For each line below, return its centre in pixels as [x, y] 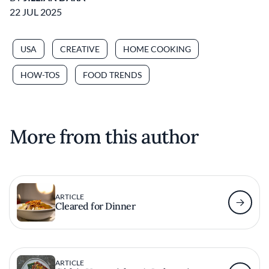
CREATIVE [80, 49]
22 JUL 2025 [36, 11]
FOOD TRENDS [112, 74]
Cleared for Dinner [95, 206]
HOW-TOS [40, 74]
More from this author [104, 136]
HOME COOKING [157, 49]
